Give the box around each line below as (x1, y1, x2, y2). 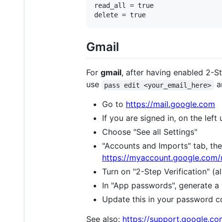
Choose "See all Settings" (102, 127, 197, 137)
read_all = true (94, 1, 154, 10)
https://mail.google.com (126, 99, 215, 110)
